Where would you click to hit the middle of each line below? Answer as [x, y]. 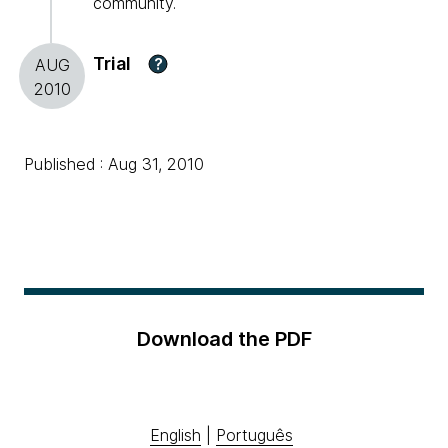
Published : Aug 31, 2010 [114, 164]
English [175, 435]
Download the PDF [224, 339]
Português [254, 435]
